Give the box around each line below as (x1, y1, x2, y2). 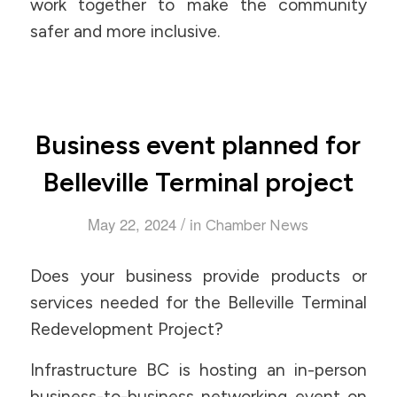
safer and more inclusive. (29, 20, 221, 42)
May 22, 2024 (88, 214, 177, 236)
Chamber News (206, 216, 309, 235)
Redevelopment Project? (29, 318, 223, 339)
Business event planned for (35, 128, 362, 162)
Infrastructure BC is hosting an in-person (29, 360, 368, 381)
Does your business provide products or (29, 265, 368, 286)
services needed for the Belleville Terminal (29, 292, 368, 313)
